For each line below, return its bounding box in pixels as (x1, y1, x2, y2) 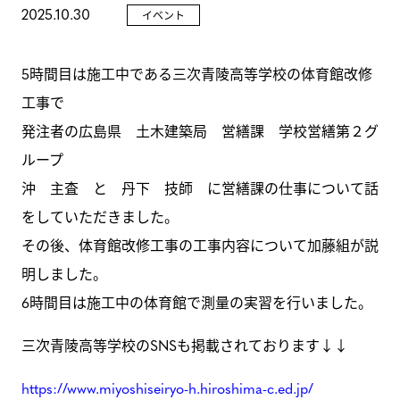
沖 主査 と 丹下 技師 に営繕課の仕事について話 (21, 178, 379, 198)
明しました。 (21, 263, 107, 284)
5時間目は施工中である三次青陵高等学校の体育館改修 (21, 63, 372, 84)
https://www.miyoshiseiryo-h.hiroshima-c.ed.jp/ (21, 378, 313, 398)
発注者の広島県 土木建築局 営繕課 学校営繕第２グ (21, 121, 379, 141)
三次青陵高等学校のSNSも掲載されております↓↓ (21, 335, 348, 355)
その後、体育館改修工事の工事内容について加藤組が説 (21, 235, 379, 255)
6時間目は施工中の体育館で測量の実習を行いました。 (21, 292, 372, 312)
